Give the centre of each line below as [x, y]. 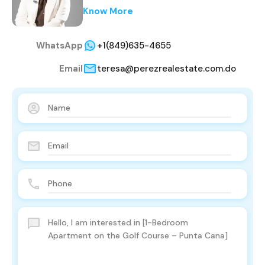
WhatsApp [59, 46]
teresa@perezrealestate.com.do [167, 69]
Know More [108, 11]
